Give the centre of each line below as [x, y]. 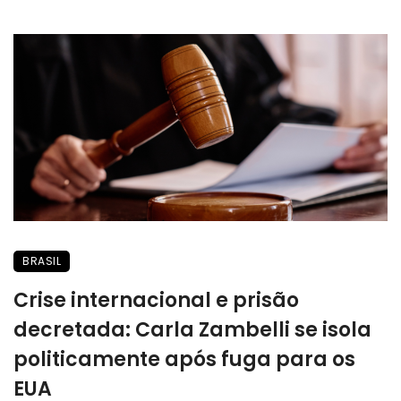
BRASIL [42, 260]
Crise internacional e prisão [156, 300]
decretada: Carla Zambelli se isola [192, 329]
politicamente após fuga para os [184, 359]
